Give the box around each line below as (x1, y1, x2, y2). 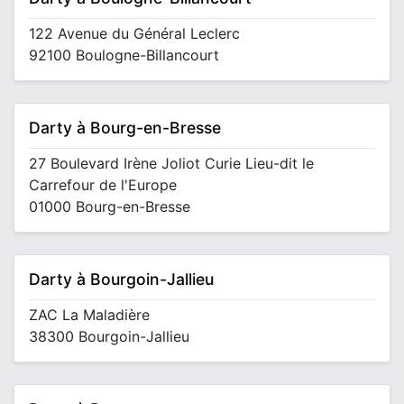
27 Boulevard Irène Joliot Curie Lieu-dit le (29, 154, 314, 172)
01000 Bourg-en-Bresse (29, 197, 190, 216)
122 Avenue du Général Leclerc (29, 24, 240, 42)
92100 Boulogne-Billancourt (29, 46, 219, 64)
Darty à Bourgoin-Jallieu (29, 270, 214, 289)
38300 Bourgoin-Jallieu (29, 327, 189, 345)
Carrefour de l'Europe (29, 176, 177, 194)
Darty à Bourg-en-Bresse (29, 118, 221, 137)
